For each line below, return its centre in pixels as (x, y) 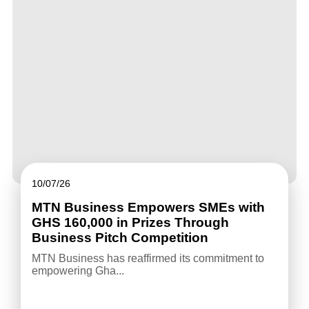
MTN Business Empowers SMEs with (148, 207)
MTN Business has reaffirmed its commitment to (148, 258)
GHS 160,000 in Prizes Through (130, 222)
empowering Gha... (78, 270)
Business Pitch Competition (120, 237)
